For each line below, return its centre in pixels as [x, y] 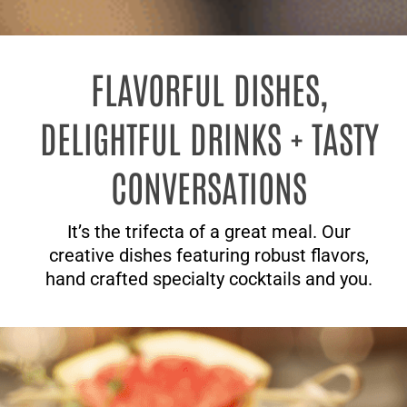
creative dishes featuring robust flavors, [209, 255]
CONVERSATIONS [209, 186]
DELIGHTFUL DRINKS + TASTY [209, 137]
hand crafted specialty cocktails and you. [209, 279]
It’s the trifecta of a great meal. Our [209, 232]
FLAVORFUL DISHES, [209, 88]
